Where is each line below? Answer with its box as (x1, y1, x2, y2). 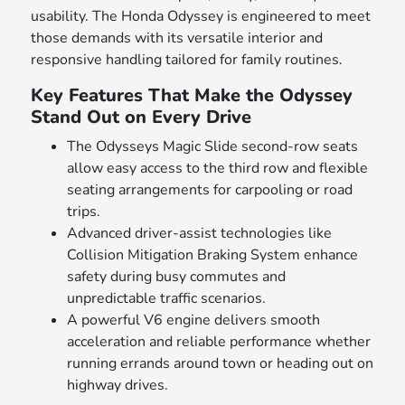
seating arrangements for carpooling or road (67, 180, 353, 201)
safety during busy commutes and (67, 267, 287, 287)
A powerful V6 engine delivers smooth (67, 310, 321, 331)
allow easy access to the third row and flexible (67, 158, 369, 179)
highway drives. (67, 375, 169, 396)
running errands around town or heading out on (67, 353, 374, 374)
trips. (67, 202, 101, 222)
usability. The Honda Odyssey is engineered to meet (31, 6, 372, 27)
